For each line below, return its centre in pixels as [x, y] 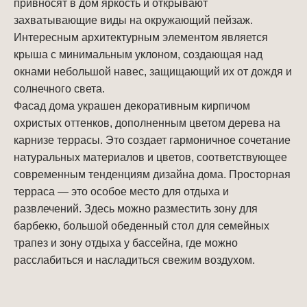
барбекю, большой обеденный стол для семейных [142, 225]
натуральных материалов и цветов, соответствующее [150, 157]
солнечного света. [59, 88]
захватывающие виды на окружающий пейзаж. [133, 20]
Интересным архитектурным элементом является [141, 37]
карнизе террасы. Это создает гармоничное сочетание [152, 140]
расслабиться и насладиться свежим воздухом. [134, 260]
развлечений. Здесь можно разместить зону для [136, 208]
